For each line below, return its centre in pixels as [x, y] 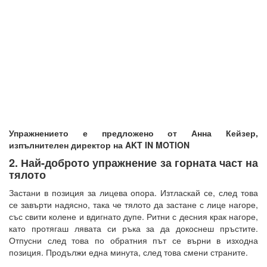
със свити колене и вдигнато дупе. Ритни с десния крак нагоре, [133, 216]
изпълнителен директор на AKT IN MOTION [99, 145]
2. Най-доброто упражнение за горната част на [133, 162]
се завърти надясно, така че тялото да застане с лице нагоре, [133, 204]
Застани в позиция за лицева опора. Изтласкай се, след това [133, 192]
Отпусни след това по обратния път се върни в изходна [133, 240]
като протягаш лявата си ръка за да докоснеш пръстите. [133, 228]
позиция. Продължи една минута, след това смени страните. [128, 252]
